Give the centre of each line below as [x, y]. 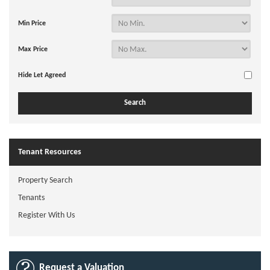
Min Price [32, 24]
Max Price [33, 49]
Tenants [31, 198]
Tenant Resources [50, 152]
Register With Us [46, 215]
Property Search [45, 181]
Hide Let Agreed [42, 75]
